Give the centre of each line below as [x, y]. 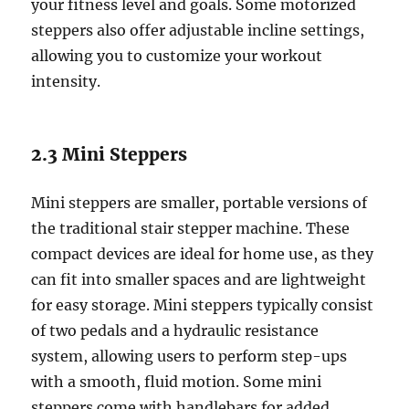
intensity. [66, 82]
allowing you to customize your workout [177, 56]
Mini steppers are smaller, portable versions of [199, 203]
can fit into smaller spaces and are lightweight [199, 280]
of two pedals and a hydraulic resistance [175, 331]
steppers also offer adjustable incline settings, [198, 31]
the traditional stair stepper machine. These [191, 229]
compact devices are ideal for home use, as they [203, 254]
